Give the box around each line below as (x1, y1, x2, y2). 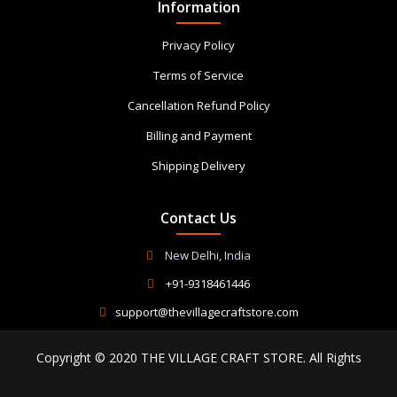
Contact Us (160, 208, 237, 228)
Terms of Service (153, 67, 244, 83)
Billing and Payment (145, 128, 252, 144)
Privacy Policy (162, 37, 235, 53)
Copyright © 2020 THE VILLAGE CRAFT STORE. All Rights (35, 349, 362, 366)
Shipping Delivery (152, 158, 245, 174)
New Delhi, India (162, 247, 251, 263)
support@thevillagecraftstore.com (114, 304, 299, 320)
